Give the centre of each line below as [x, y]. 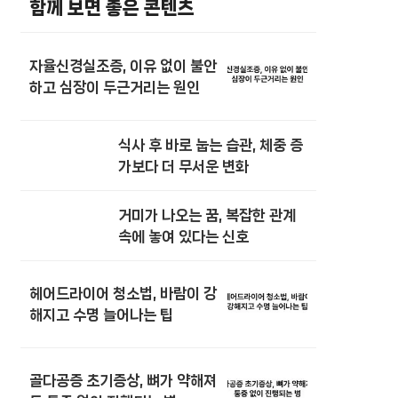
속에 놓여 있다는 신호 [183, 236]
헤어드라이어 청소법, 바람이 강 [123, 294]
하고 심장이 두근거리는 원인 [115, 88]
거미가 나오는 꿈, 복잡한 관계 [207, 215]
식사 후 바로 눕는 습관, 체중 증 [211, 144]
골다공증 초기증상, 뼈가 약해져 [123, 381]
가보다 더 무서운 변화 [183, 166]
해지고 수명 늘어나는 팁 [101, 315]
